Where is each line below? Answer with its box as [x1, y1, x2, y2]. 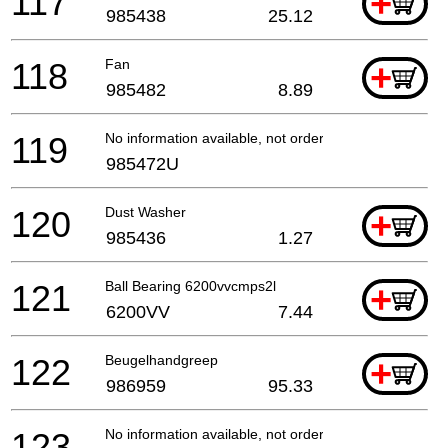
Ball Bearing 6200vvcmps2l [105, 277, 276, 294]
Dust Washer [105, 203, 186, 220]
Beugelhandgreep [105, 351, 218, 368]
